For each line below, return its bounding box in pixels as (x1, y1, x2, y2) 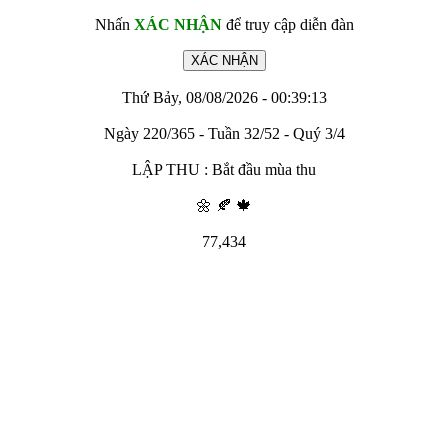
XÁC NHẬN (133, 16, 222, 33)
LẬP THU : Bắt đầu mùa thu (132, 161, 316, 178)
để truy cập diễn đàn (221, 16, 354, 33)
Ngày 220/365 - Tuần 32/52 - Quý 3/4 (103, 125, 345, 142)
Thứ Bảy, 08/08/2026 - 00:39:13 (121, 89, 327, 106)
